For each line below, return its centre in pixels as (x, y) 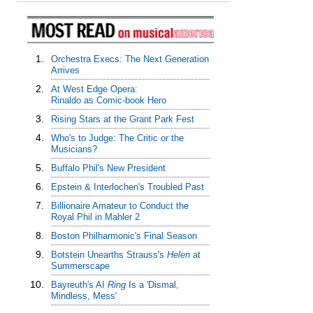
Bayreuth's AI (79, 285)
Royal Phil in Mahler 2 (95, 217)
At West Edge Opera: (94, 89)
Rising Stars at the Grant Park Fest (122, 119)
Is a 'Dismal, (152, 285)
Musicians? (74, 150)
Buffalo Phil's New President (108, 168)
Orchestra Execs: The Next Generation (130, 59)
